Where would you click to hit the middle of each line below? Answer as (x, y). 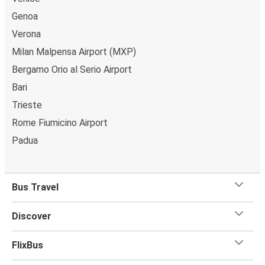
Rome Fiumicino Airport (60, 123)
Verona (26, 34)
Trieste (27, 105)
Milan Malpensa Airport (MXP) (74, 52)
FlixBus (28, 245)
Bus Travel (35, 188)
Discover (32, 216)
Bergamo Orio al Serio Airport (72, 70)
